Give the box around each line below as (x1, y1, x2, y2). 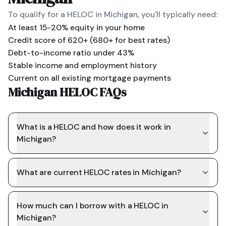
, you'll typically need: (138, 9, 217, 20)
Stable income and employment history (8, 60, 157, 71)
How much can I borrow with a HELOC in (17, 200, 169, 211)
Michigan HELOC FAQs (8, 84, 127, 100)
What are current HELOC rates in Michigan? (17, 167, 181, 178)
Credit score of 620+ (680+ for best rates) (8, 35, 170, 45)
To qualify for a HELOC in (8, 9, 104, 20)
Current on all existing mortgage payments (8, 73, 171, 83)
